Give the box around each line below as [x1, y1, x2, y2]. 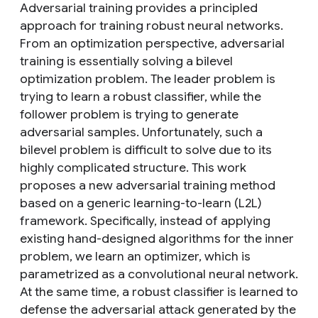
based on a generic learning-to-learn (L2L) [20, 195, 262, 211]
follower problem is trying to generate [20, 106, 238, 122]
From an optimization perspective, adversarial [20, 35, 285, 51]
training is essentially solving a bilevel [20, 53, 233, 69]
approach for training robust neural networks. [20, 18, 283, 33]
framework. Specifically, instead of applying [20, 213, 270, 229]
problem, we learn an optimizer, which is [20, 248, 251, 264]
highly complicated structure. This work [20, 160, 246, 175]
